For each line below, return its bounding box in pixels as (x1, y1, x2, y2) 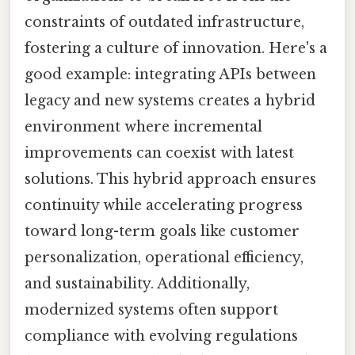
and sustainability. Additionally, (25, 274, 250, 292)
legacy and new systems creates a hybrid (25, 91, 315, 109)
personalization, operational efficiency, (25, 248, 303, 266)
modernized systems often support (25, 300, 278, 319)
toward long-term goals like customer (25, 222, 300, 240)
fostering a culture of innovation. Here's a (25, 39, 327, 57)
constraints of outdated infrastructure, (25, 13, 304, 31)
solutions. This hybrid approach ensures (25, 170, 316, 188)
